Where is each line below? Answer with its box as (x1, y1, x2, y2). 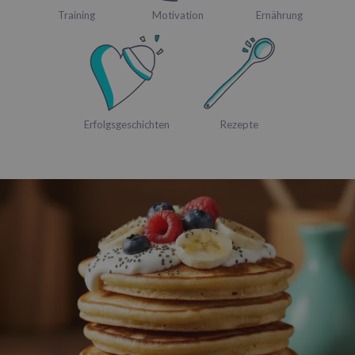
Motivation (151, 8, 204, 21)
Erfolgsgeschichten (84, 117, 170, 131)
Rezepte (220, 117, 258, 131)
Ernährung (255, 8, 303, 21)
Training (57, 8, 95, 21)
